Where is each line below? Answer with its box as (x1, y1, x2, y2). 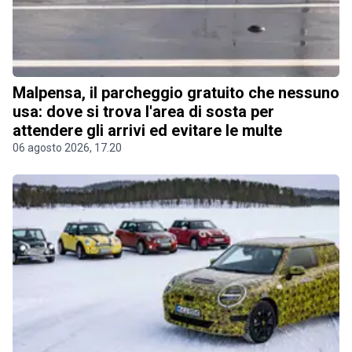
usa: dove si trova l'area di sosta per (13, 101, 274, 121)
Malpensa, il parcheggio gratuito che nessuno (13, 82, 339, 102)
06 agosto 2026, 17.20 (13, 141, 122, 154)
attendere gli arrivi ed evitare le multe (13, 120, 282, 140)
